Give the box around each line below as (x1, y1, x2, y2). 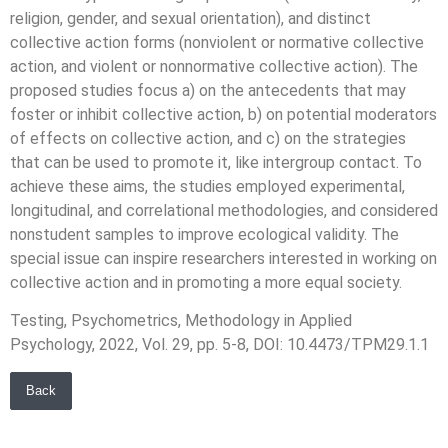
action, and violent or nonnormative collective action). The (10, 56, 418, 76)
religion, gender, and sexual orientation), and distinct (10, 8, 371, 28)
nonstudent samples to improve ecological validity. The (10, 224, 399, 244)
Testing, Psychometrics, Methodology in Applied (10, 311, 352, 331)
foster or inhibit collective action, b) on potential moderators (10, 104, 437, 124)
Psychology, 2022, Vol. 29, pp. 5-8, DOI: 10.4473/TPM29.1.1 (10, 335, 429, 355)
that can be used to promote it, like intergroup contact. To (10, 152, 422, 172)
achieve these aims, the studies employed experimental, (10, 176, 405, 196)
